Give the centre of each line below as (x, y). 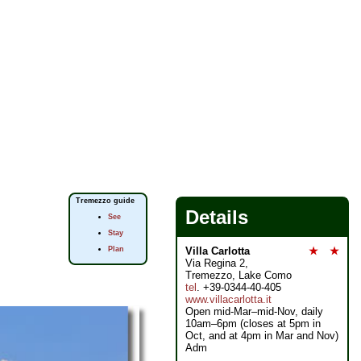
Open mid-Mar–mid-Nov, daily (254, 311)
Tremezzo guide (105, 201)
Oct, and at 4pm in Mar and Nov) (262, 336)
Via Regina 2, (217, 263)
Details (217, 217)
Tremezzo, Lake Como (239, 275)
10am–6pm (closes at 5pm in (253, 324)
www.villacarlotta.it (228, 299)
